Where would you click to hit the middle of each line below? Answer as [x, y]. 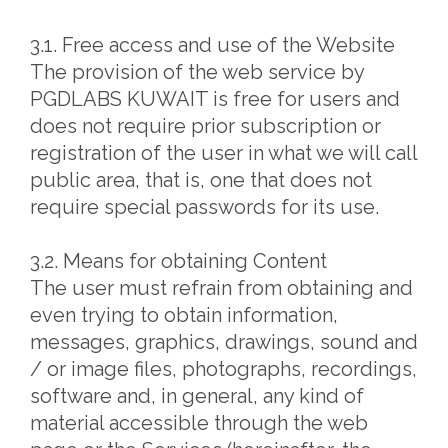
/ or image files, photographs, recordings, [223, 369]
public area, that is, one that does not [201, 180]
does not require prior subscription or [205, 126]
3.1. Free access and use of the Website [212, 45]
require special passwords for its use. [204, 207]
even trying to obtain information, [184, 315]
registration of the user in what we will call [223, 153]
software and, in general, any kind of [197, 396]
